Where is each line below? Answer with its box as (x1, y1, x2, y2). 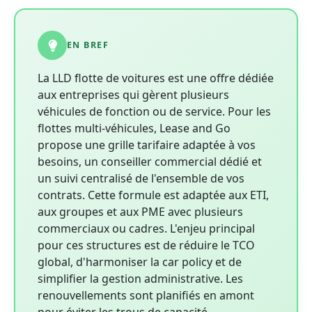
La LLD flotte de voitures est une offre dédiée (38, 70, 274, 86)
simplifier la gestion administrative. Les (38, 271, 243, 287)
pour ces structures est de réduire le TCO (38, 237, 255, 253)
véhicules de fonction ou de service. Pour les (38, 104, 271, 120)
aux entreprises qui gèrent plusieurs (38, 87, 229, 103)
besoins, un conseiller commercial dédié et (38, 154, 262, 170)
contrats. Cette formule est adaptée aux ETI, (38, 187, 269, 203)
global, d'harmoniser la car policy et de (38, 254, 242, 270)
